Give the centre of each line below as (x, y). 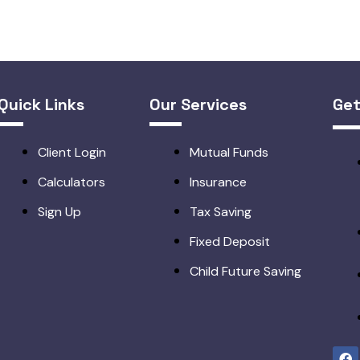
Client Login (72, 153)
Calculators (72, 182)
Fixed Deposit (230, 242)
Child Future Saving (246, 272)
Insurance (219, 182)
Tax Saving (221, 212)
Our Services (198, 105)
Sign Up (60, 212)
